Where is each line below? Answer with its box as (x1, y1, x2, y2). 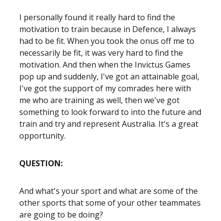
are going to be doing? (19, 209, 103, 220)
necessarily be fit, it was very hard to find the (19, 47, 183, 58)
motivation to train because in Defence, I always (19, 24, 196, 35)
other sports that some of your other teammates (19, 197, 201, 208)
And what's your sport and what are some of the (19, 185, 198, 196)
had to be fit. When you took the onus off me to (19, 36, 194, 46)
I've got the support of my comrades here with (19, 83, 191, 94)
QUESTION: (19, 158, 63, 169)
